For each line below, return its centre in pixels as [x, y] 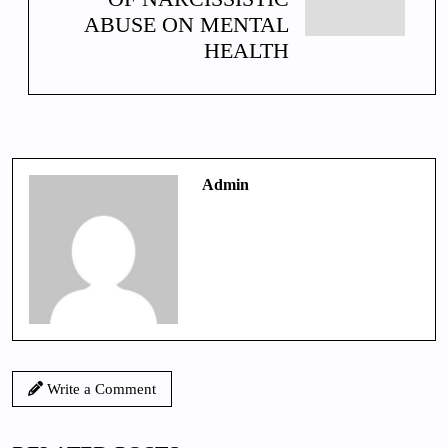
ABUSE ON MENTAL [186, 24]
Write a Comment [99, 388]
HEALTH [246, 50]
